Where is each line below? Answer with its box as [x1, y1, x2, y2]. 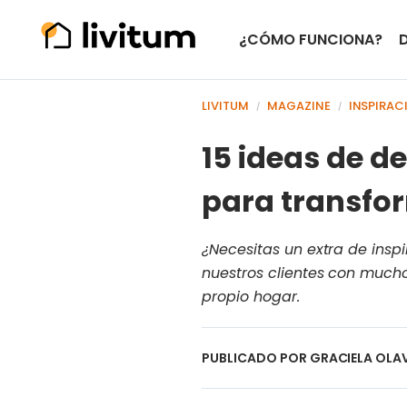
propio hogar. [202, 285, 300, 307]
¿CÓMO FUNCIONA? [239, 28, 382, 50]
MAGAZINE [266, 96, 331, 114]
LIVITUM [202, 96, 249, 114]
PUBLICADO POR [202, 348, 310, 367]
